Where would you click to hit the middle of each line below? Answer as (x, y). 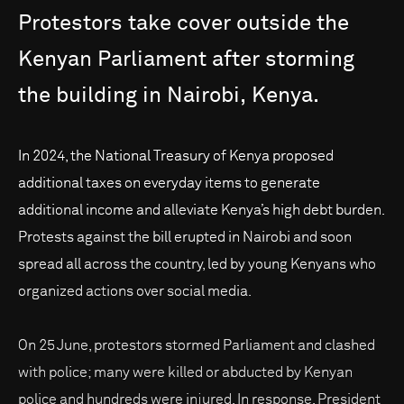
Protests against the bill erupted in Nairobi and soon (185, 238)
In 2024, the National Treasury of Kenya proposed (176, 156)
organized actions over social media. (136, 292)
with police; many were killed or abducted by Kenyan (185, 373)
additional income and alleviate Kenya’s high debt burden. (202, 211)
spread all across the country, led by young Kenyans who (197, 265)
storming (310, 60)
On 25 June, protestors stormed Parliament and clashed (197, 346)
